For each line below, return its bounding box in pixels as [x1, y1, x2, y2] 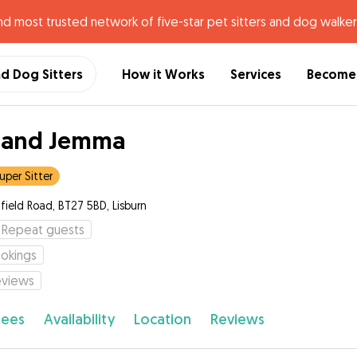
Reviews [210, 310, 265, 328]
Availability [43, 310, 115, 328]
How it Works [122, 65, 205, 83]
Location [133, 310, 191, 328]
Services [230, 65, 281, 83]
